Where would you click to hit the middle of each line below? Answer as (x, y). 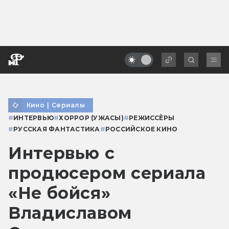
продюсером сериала (107, 173)
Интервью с (62, 153)
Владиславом (70, 213)
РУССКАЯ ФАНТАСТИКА (57, 129)
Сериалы (68, 105)
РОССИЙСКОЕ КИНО (141, 129)
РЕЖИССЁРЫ (152, 118)
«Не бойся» (60, 193)
